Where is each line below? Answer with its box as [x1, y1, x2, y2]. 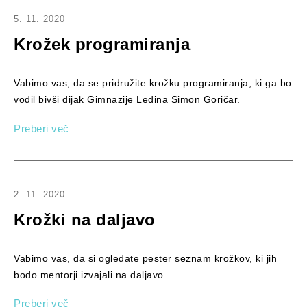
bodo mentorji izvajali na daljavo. [14, 269, 167, 280]
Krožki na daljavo [14, 210, 156, 229]
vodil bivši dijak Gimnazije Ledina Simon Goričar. [14, 94, 241, 106]
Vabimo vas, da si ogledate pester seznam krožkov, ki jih [14, 252, 277, 264]
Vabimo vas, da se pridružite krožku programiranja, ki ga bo [14, 77, 292, 89]
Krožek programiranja [14, 35, 190, 54]
